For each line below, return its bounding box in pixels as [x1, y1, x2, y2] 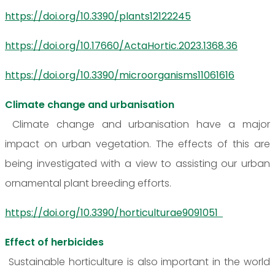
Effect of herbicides [5, 234, 104, 249]
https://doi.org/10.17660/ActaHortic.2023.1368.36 [5, 38, 238, 53]
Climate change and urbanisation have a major [5, 117, 270, 131]
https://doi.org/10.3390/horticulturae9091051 [5, 205, 223, 220]
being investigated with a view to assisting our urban [5, 156, 270, 171]
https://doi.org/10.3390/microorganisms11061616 [5, 68, 234, 82]
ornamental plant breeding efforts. [5, 176, 176, 190]
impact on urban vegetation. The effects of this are [5, 136, 270, 151]
